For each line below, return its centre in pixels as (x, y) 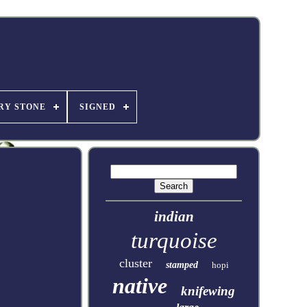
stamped (182, 265)
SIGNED (97, 107)
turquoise (174, 241)
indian (174, 217)
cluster (135, 263)
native (140, 286)
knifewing (208, 291)
